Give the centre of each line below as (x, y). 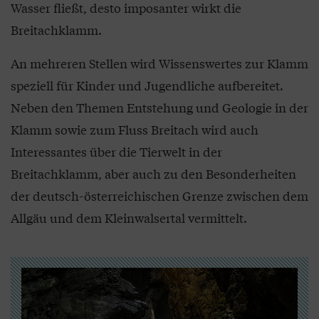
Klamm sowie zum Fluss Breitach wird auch (135, 129)
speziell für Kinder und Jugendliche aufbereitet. (147, 85)
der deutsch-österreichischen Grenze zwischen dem (159, 195)
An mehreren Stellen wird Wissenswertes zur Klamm (159, 63)
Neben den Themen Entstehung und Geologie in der (159, 107)
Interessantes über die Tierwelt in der (116, 151)
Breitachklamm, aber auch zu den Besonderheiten (153, 173)
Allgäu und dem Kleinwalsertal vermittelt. (129, 218)
